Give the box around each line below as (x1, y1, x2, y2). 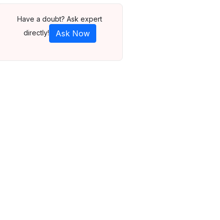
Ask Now (55, 28, 90, 39)
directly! (23, 28, 49, 37)
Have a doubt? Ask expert (17, 15, 103, 24)
